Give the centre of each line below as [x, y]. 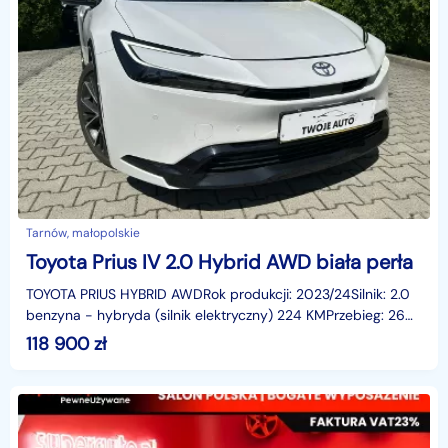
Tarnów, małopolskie [83, 233]
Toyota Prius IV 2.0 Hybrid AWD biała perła [219, 262]
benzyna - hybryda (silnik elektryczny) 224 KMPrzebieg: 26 [215, 315]
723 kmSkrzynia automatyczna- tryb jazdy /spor [180, 336]
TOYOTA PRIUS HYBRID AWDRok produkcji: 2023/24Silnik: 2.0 [218, 294]
